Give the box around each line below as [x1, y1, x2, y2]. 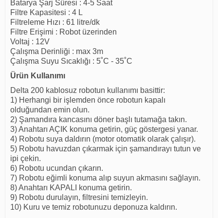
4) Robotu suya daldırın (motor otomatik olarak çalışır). [10, 135, 196, 144]
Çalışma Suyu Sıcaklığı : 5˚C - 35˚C [10, 57, 132, 66]
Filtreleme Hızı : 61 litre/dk [10, 18, 100, 27]
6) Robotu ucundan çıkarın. [10, 164, 103, 173]
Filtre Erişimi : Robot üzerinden [10, 28, 117, 36]
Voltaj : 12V [10, 37, 50, 46]
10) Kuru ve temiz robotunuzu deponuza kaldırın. [10, 203, 179, 212]
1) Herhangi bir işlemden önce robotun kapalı [10, 96, 165, 105]
